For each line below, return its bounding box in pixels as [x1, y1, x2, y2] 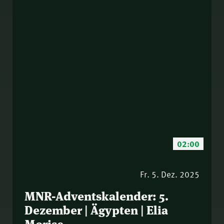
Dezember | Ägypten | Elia [24, 200, 168, 218]
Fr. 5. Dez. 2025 [140, 167, 199, 180]
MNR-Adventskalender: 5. [24, 186, 168, 204]
